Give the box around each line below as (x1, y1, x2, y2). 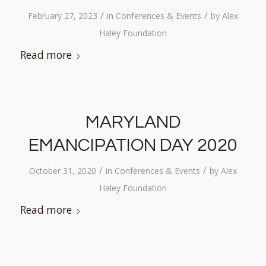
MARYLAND (85, 113, 180, 131)
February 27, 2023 (27, 10, 97, 21)
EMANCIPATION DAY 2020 (28, 136, 237, 154)
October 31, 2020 (28, 165, 96, 176)
